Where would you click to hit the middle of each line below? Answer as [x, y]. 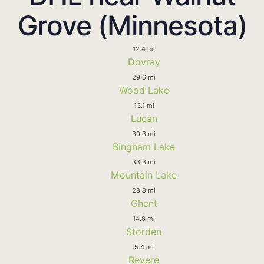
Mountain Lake [144, 175]
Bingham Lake [144, 146]
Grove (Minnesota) [132, 25]
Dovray [144, 62]
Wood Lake [144, 90]
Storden [144, 231]
